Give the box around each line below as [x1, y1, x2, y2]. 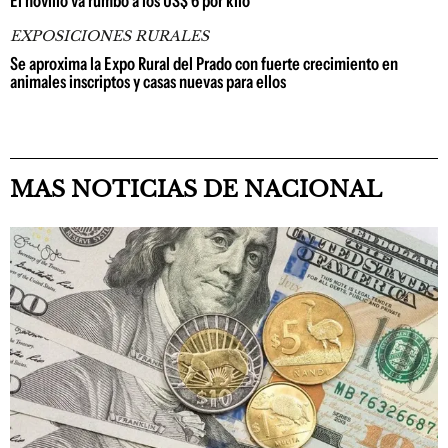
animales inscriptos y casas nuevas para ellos [10, 71, 286, 93]
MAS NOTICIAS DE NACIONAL [10, 176, 382, 203]
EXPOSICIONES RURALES [10, 27, 209, 45]
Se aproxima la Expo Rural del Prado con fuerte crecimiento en [10, 53, 398, 75]
